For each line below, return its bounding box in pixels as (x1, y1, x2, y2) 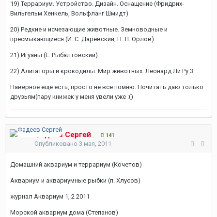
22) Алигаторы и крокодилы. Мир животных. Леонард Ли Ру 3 (10, 67, 193, 75)
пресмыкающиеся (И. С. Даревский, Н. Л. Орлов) (10, 35, 154, 43)
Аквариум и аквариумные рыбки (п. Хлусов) (10, 177, 140, 184)
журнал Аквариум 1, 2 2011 (10, 193, 90, 200)
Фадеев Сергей (34, 130, 91, 139)
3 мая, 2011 (79, 140, 111, 147)
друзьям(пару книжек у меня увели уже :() (10, 93, 133, 100)
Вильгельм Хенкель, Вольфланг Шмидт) (10, 10, 128, 17)
